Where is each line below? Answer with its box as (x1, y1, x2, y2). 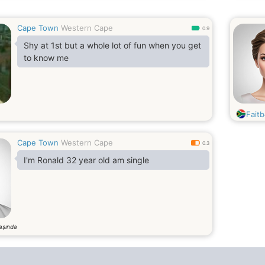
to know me (24, 53, 69, 63)
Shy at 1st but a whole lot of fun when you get (24, 40, 201, 50)
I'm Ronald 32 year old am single (112, 155, 149, 165)
